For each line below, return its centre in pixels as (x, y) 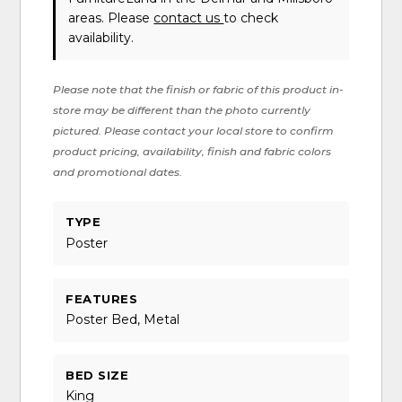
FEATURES (102, 298)
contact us (189, 18)
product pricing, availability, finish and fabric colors (192, 152)
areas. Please (111, 18)
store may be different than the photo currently (182, 110)
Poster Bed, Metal (123, 319)
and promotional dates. (118, 172)
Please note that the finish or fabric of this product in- (199, 90)
